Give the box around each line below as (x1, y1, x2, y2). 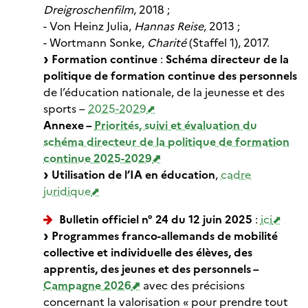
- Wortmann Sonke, (43, 36, 147, 50)
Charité (147, 36, 186, 50)
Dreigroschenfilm (43, 3, 133, 17)
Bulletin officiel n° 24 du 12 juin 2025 (58, 213, 252, 227)
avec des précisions (140, 279, 245, 293)
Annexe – (43, 119, 94, 133)
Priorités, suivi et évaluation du (94, 119, 257, 133)
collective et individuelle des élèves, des (43, 246, 252, 260)
